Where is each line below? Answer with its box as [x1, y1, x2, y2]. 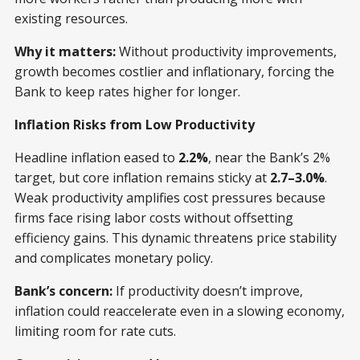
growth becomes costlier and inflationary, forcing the [14, 63, 334, 81]
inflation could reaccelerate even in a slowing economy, [14, 302, 345, 321]
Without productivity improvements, [116, 43, 337, 61]
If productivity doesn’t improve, [112, 282, 303, 301]
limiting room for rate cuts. [14, 322, 176, 341]
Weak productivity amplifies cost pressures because [14, 189, 325, 207]
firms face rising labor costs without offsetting [14, 209, 293, 227]
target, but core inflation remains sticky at [14, 169, 270, 187]
